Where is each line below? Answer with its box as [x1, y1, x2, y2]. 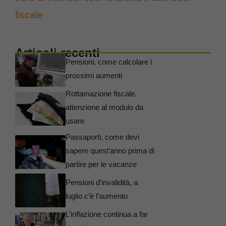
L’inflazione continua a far [66, 209, 148, 218]
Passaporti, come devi [66, 133, 139, 142]
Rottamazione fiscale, [66, 89, 137, 98]
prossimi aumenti [66, 71, 122, 80]
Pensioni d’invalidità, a [66, 178, 138, 187]
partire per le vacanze [66, 160, 137, 169]
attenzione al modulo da [66, 103, 143, 112]
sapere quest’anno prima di [66, 146, 154, 155]
